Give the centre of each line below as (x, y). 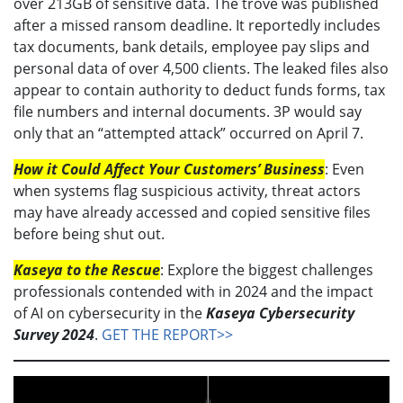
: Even (345, 169)
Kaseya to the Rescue (87, 269)
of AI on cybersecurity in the (110, 313)
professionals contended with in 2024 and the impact (193, 291)
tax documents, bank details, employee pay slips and (192, 46)
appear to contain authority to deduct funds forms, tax (199, 90)
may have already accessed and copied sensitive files (192, 212)
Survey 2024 (54, 334)
